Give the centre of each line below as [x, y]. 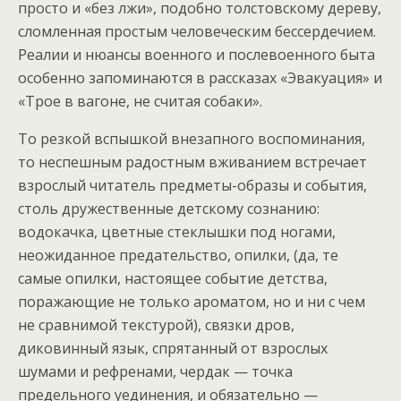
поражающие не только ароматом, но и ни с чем [192, 301]
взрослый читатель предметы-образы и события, [192, 185]
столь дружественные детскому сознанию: [169, 208]
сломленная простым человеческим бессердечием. [197, 31]
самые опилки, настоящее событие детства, [173, 278]
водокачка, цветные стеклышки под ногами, [177, 231]
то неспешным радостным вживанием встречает [192, 162]
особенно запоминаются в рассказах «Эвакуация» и [200, 77]
